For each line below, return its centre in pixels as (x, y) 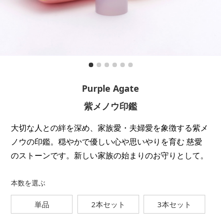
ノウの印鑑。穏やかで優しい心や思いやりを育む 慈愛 (107, 142)
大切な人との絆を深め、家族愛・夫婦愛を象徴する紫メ (110, 128)
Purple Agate (110, 89)
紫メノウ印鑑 (110, 106)
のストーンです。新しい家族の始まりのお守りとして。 (110, 156)
